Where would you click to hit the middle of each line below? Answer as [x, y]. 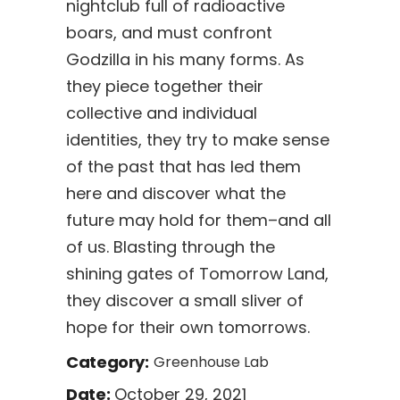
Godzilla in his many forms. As [185, 59]
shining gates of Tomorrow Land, [197, 273]
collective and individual [162, 112]
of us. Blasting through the [171, 246]
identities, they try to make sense [198, 139]
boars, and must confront [169, 32]
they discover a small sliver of [185, 300]
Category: [108, 362]
